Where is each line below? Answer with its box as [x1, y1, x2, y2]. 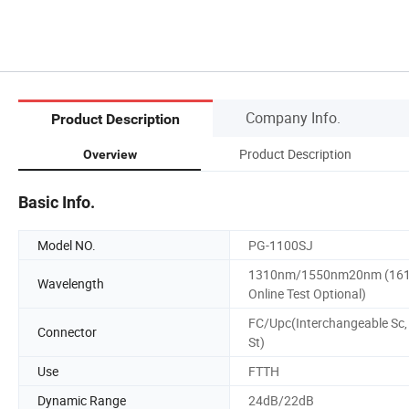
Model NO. [37, 236, 96, 254]
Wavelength [37, 275, 104, 293]
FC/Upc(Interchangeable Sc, [248, 313, 407, 331]
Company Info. [246, 107, 341, 128]
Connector [37, 323, 97, 341]
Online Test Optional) [248, 284, 366, 302]
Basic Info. [18, 192, 95, 212]
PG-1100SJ [248, 236, 313, 254]
